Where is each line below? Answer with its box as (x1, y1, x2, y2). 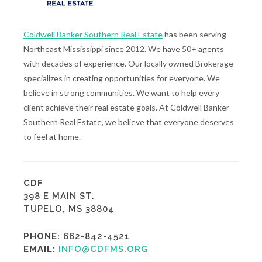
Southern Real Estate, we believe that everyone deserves (23, 117, 234, 127)
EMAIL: (23, 244, 56, 255)
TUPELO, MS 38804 (23, 204, 115, 215)
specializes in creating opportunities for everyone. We (23, 73, 220, 84)
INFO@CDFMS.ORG (58, 244, 148, 255)
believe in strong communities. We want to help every (23, 88, 219, 98)
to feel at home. (23, 132, 81, 142)
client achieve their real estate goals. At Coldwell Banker (23, 102, 229, 113)
